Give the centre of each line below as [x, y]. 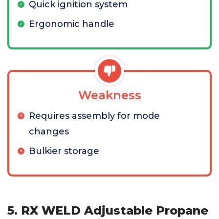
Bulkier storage [64, 151]
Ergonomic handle [72, 24]
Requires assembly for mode [94, 116]
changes [49, 131]
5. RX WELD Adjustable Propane [108, 210]
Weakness [109, 95]
